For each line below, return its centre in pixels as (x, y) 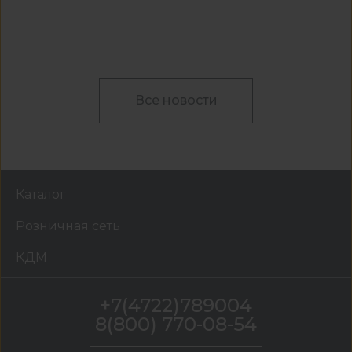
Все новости (176, 101)
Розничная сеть (68, 226)
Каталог (41, 195)
